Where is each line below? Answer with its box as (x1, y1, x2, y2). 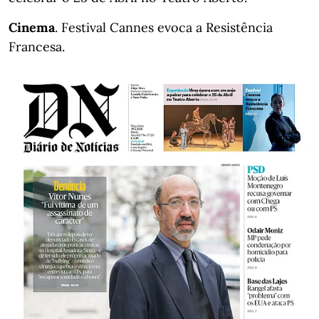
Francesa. (9, 38, 65, 55)
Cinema (9, 19, 55, 36)
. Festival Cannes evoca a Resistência (55, 19, 273, 36)
